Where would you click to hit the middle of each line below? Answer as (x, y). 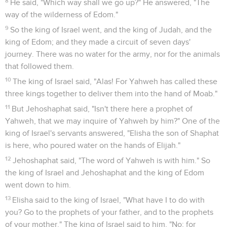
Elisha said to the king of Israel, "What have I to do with (109, 200)
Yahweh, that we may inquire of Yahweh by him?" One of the (112, 121)
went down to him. (38, 185)
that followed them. (40, 66)
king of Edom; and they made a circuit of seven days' (98, 42)
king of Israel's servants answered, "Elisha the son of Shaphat (112, 133)
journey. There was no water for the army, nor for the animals (112, 54)
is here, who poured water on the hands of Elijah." (93, 145)
